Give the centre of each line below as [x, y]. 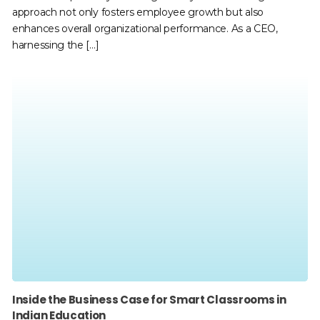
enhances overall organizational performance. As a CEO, [145, 28]
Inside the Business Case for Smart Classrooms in [149, 300]
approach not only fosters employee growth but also [138, 12]
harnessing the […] [56, 45]
